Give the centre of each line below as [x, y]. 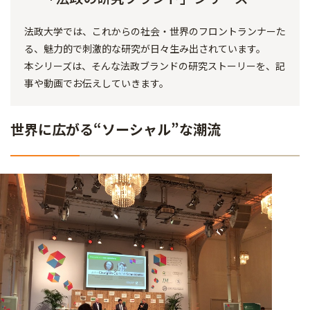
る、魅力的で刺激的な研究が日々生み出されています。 [145, 48]
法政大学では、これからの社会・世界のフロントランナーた [155, 31]
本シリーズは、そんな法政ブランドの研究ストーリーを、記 [155, 66]
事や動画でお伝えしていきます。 [97, 83]
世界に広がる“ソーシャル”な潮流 [116, 129]
